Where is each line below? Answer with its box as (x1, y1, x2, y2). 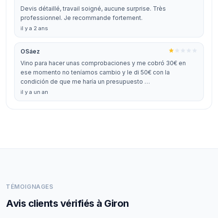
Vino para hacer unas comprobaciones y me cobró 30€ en (20, 59, 186, 67)
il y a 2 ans (20, 25, 48, 32)
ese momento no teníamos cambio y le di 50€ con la (20, 69, 170, 76)
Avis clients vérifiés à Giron (6, 198, 129, 209)
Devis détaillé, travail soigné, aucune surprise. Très (20, 5, 166, 12)
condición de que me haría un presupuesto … (20, 78, 150, 85)
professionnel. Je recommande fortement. (20, 14, 143, 21)
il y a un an (20, 89, 48, 95)
